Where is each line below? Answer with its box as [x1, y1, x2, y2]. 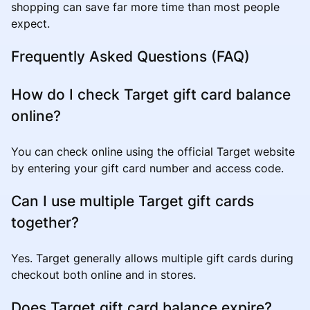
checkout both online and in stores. [11, 267, 196, 282]
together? [11, 213, 79, 231]
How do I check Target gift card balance [11, 85, 291, 103]
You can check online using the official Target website [11, 144, 295, 158]
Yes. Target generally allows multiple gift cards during [11, 250, 293, 265]
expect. [11, 16, 50, 30]
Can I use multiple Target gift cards [11, 192, 254, 210]
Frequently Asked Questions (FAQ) [11, 47, 250, 65]
